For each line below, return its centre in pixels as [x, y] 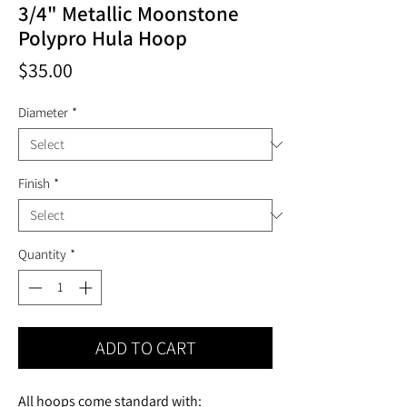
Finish [34, 183]
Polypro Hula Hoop [103, 38]
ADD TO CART [145, 347]
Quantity [42, 254]
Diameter [43, 112]
